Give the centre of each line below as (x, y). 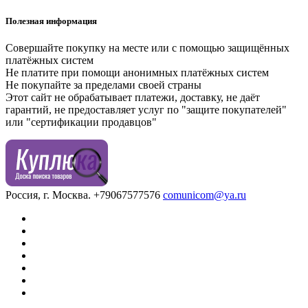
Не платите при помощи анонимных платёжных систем (137, 73)
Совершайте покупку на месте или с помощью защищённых (147, 48)
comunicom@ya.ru (205, 195)
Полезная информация (51, 21)
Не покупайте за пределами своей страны (103, 85)
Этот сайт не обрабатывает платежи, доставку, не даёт (133, 98)
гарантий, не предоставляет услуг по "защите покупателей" (146, 110)
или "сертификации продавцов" (81, 122)
